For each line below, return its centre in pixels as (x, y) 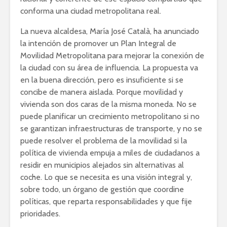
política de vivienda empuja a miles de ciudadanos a (110, 153)
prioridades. (40, 213)
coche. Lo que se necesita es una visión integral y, (106, 177)
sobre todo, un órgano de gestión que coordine (102, 189)
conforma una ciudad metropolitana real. (91, 11)
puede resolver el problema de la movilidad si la (104, 140)
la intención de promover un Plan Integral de (98, 43)
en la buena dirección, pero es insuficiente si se (102, 80)
